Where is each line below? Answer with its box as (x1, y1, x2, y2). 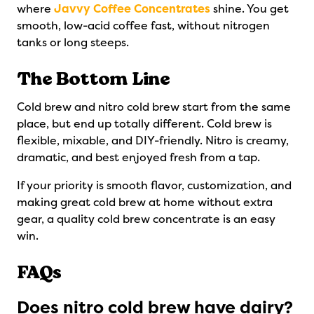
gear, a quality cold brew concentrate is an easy (17, 212, 275, 226)
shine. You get (210, 1, 289, 16)
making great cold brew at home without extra (17, 195, 273, 210)
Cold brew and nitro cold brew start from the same (17, 100, 291, 114)
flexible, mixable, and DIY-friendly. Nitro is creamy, (17, 133, 289, 148)
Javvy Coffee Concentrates (54, 1, 210, 16)
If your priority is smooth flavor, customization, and (17, 178, 292, 193)
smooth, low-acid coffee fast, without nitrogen (17, 18, 270, 33)
